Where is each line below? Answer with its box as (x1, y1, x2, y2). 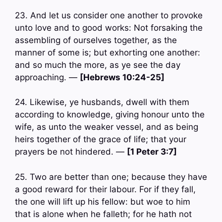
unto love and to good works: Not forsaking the (15, 22, 203, 33)
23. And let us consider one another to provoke (15, 10, 203, 20)
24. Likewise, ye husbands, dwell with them (15, 97, 189, 108)
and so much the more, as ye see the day (15, 59, 180, 70)
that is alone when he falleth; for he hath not (15, 209, 192, 219)
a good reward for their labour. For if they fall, (15, 184, 196, 194)
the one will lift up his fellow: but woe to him (15, 196, 190, 207)
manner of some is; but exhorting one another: (15, 47, 200, 57)
